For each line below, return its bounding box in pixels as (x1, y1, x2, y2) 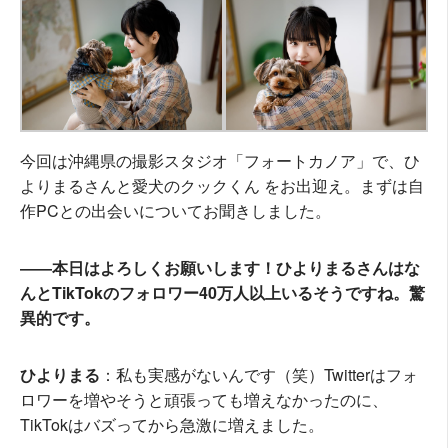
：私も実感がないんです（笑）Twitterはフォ (100, 362, 418, 386)
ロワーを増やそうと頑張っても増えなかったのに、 (20, 387, 388, 411)
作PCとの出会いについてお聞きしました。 (20, 198, 331, 222)
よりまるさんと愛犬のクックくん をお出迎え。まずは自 (20, 173, 424, 197)
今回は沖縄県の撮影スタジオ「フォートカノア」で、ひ (20, 148, 420, 172)
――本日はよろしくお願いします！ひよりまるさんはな (20, 255, 420, 279)
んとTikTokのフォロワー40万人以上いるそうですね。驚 (20, 280, 425, 304)
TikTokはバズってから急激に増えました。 (20, 412, 324, 436)
